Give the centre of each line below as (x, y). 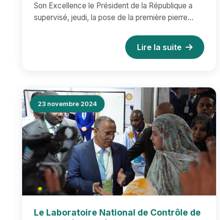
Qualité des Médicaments (89, 10)
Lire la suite (160, 47)
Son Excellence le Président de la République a (113, 6)
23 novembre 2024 (67, 104)
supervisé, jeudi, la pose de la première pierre (111, 17)
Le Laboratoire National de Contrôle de (117, 212)
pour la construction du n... (78, 29)
